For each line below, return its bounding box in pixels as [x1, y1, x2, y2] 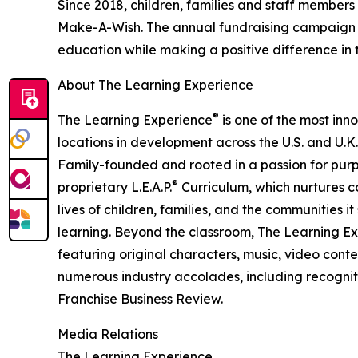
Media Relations [58, 326, 158, 343]
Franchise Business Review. [58, 291, 223, 308]
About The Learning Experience [58, 77, 253, 93]
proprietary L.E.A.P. [58, 179, 172, 196]
